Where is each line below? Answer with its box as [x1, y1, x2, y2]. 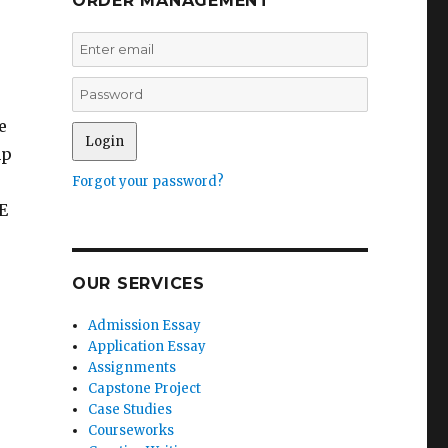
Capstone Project [88, 380, 202, 397]
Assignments [88, 359, 177, 376]
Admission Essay [88, 317, 202, 334]
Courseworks [88, 422, 175, 439]
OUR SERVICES [71, 274, 205, 293]
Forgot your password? [71, 173, 224, 190]
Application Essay [88, 338, 207, 355]
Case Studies [88, 401, 173, 418]
